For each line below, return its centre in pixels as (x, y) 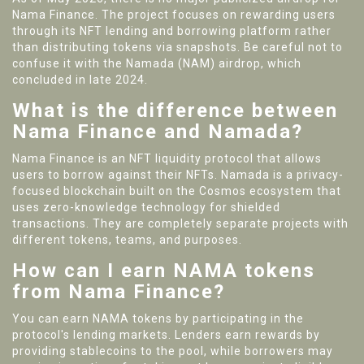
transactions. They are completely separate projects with (180, 224)
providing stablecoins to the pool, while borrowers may (173, 351)
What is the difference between (175, 111)
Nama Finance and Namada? (158, 132)
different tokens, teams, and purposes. (127, 240)
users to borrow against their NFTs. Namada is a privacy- (178, 175)
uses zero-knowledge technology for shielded (146, 208)
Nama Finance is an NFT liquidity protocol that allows (167, 159)
